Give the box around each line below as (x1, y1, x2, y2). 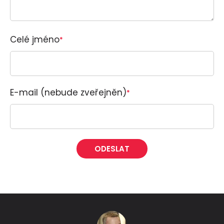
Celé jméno (10, 33, 59, 45)
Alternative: (10, 168, 58, 181)
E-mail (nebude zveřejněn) (10, 86, 126, 98)
